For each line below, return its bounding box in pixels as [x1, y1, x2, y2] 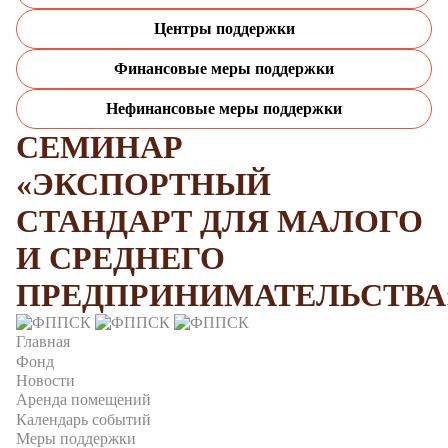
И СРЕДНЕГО [16, 240, 225, 277]
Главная [16, 333, 70, 351]
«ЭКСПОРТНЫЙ [16, 166, 271, 203]
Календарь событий [16, 410, 151, 428]
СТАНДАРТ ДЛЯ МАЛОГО [16, 203, 423, 240]
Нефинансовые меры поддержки [106, 100, 342, 118]
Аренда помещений [16, 391, 151, 409]
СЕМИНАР [16, 129, 183, 166]
